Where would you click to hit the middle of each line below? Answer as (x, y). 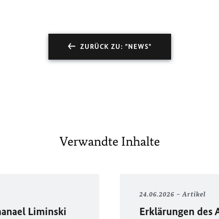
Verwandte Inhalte (109, 141)
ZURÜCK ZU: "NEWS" (116, 47)
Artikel (194, 194)
